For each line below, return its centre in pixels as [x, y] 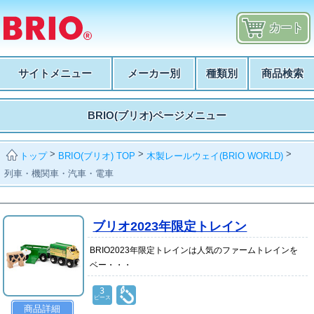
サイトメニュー [55, 73]
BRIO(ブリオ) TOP [97, 156]
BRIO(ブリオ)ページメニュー [157, 115]
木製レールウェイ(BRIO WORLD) [215, 156]
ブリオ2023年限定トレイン [170, 226]
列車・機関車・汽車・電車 [59, 173]
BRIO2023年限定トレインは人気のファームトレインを [193, 250]
